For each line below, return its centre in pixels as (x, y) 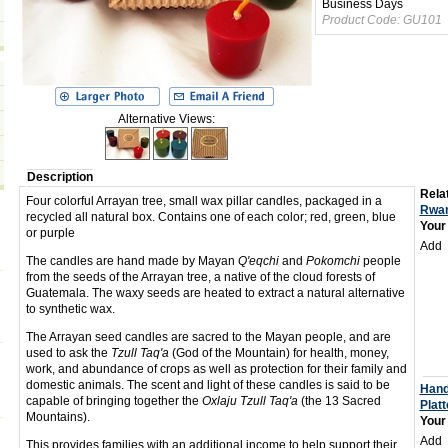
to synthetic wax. (70, 309)
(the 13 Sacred (340, 401)
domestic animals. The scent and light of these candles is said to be (207, 385)
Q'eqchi (259, 261)
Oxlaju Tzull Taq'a (251, 401)
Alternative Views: (166, 119)
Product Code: (360, 20)
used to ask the (68, 353)
